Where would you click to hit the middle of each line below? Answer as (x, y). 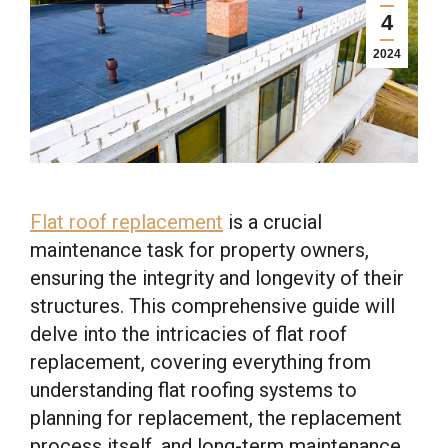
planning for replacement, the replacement (216, 418)
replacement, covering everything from (200, 362)
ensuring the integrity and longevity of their (217, 278)
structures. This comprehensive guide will (212, 306)
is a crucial (272, 222)
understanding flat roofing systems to (193, 390)
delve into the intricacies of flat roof (188, 334)
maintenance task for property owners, (199, 250)
